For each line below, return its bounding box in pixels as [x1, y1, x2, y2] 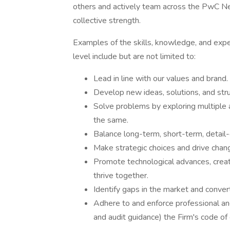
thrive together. [93, 170, 148, 181]
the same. [93, 114, 128, 126]
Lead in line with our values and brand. [93, 73, 228, 84]
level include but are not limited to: [73, 51, 196, 62]
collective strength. [73, 15, 141, 26]
